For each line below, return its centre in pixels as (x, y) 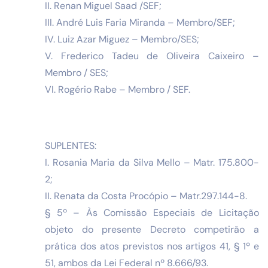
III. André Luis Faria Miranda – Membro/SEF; (141, 22)
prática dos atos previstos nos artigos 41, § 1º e (152, 246)
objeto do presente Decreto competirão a (152, 230)
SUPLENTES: (71, 146)
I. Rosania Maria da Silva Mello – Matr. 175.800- (152, 163)
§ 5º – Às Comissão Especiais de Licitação (152, 213)
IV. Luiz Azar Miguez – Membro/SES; (123, 39)
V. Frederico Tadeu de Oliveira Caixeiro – (152, 56)
